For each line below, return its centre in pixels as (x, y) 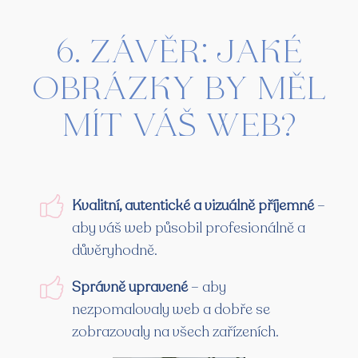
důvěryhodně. (115, 250)
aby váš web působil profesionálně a (189, 227)
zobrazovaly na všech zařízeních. (175, 331)
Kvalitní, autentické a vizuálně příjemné (193, 205)
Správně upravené (131, 286)
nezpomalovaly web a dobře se (171, 309)
